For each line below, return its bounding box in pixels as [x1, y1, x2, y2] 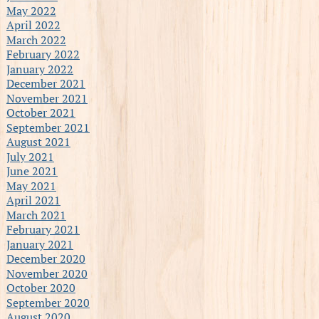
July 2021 [6, 148, 54, 164]
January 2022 [6, 61, 73, 77]
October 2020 [6, 279, 75, 296]
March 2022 [6, 31, 66, 48]
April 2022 [6, 16, 61, 33]
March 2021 [6, 206, 66, 223]
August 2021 [6, 133, 70, 150]
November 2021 [6, 90, 88, 106]
